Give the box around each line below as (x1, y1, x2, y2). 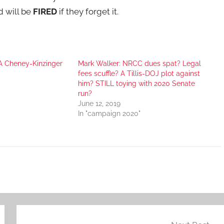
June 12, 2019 (77, 99, 120, 107)
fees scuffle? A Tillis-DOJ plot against (77, 69, 200, 77)
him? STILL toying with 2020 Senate (77, 79, 195, 87)
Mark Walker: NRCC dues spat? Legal (77, 59, 201, 67)
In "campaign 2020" (77, 109, 140, 117)
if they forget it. (57, 6, 118, 16)
